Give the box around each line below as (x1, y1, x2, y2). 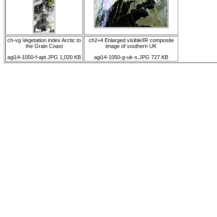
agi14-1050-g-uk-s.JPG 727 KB (94, 54, 168, 61)
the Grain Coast (25, 43, 63, 49)
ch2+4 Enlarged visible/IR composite (88, 37, 174, 43)
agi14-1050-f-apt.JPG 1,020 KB (7, 54, 81, 61)
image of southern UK (106, 43, 156, 49)
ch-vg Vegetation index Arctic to (7, 37, 81, 43)
